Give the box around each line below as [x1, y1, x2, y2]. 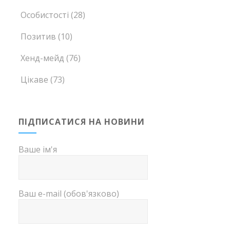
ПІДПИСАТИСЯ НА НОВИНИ [18, 116, 145, 128]
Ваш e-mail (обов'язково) [18, 188, 120, 200]
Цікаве [21, 74, 49, 86]
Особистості [21, 9, 69, 21]
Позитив [21, 31, 56, 43]
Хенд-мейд [21, 52, 65, 64]
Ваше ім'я [18, 144, 57, 156]
